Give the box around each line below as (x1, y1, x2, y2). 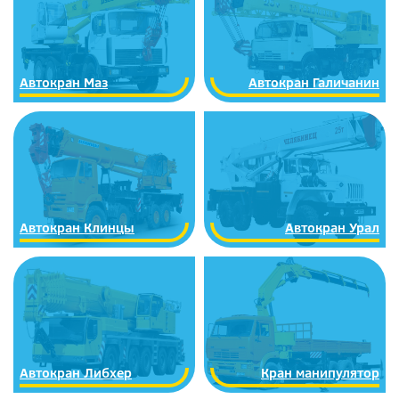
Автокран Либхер (20, 363, 132, 382)
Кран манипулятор (261, 363, 379, 382)
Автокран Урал (285, 218, 379, 237)
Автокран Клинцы (20, 218, 134, 237)
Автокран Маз (20, 73, 108, 92)
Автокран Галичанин (248, 73, 379, 92)
